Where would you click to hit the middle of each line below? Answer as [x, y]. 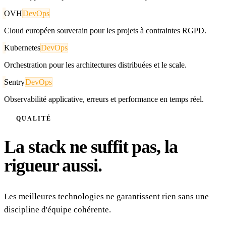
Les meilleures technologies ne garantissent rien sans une [106, 196]
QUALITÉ [34, 118]
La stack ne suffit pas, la [91, 147]
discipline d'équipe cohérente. [58, 209]
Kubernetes [22, 47]
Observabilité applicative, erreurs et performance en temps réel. [104, 99]
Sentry [14, 82]
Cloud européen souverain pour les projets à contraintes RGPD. [105, 30]
